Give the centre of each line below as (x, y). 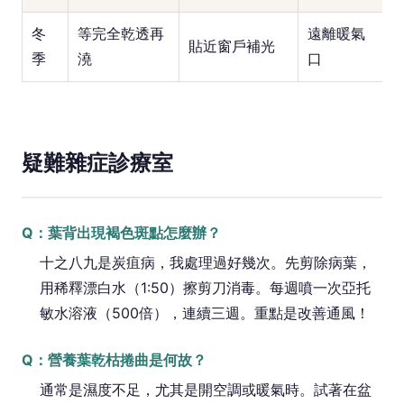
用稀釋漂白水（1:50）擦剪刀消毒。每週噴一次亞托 (205, 288)
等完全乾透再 (121, 34)
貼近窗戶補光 (232, 46)
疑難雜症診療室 (97, 163)
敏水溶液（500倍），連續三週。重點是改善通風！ (205, 313)
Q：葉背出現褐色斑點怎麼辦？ (121, 233)
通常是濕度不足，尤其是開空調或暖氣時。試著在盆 (206, 390)
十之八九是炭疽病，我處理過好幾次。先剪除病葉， (206, 262)
